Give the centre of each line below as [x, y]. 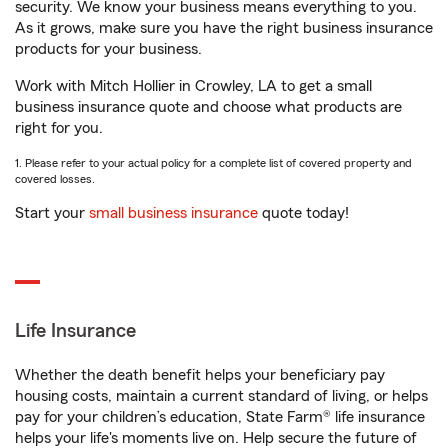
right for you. [59, 128]
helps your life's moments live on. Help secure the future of [216, 438]
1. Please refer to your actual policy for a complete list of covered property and [213, 163]
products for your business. [108, 49]
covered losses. [55, 179]
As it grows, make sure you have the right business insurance [224, 28]
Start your [52, 213]
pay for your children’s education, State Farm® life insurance [220, 417]
